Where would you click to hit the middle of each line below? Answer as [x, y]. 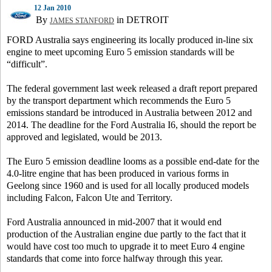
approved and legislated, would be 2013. [84, 137]
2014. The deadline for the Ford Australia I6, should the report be [131, 125]
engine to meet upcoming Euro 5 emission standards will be [121, 52]
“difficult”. [27, 64]
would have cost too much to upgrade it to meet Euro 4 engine [126, 246]
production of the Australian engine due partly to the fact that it [126, 234]
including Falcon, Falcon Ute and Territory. [90, 198]
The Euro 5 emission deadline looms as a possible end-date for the [133, 161]
